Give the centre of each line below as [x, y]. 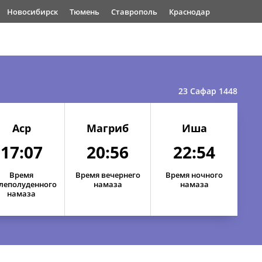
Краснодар [189, 12]
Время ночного [194, 175]
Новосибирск [32, 12]
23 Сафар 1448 [208, 91]
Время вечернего [108, 175]
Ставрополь [134, 12]
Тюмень [85, 12]
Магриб [108, 128]
